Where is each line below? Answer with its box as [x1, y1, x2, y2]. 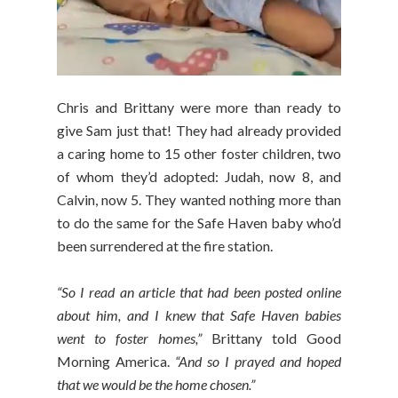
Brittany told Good [202, 330, 341, 347]
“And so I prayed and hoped [175, 353, 341, 370]
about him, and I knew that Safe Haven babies [57, 306, 341, 324]
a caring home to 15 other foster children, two [57, 145, 341, 163]
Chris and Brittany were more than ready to [57, 99, 341, 116]
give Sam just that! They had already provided [57, 122, 341, 139]
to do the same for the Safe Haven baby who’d [57, 214, 341, 232]
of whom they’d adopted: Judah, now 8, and [57, 168, 341, 186]
